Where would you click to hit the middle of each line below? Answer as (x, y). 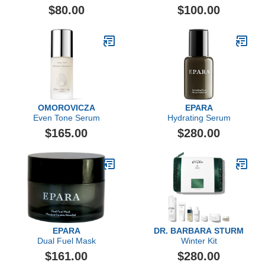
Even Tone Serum (66, 118)
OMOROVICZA (66, 108)
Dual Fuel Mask (66, 241)
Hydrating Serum (199, 118)
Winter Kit (199, 241)
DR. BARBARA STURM (199, 231)
